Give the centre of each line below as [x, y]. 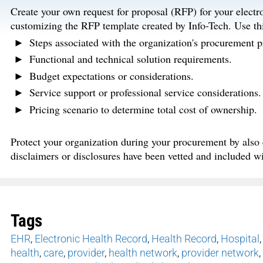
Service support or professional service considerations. [145, 92]
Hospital [240, 239]
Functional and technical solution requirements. [130, 59]
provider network [220, 253]
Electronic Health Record [91, 239]
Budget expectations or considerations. [111, 75]
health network [143, 253]
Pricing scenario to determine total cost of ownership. [143, 109]
